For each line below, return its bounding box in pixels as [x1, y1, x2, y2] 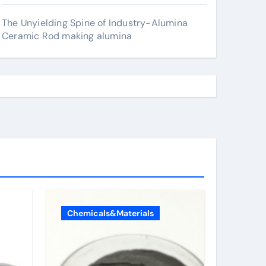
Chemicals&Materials [67, 208, 154, 218]
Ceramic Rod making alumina [2, 30, 132, 42]
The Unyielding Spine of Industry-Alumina [2, 17, 188, 29]
